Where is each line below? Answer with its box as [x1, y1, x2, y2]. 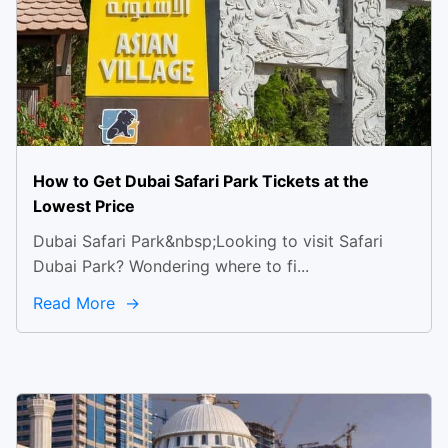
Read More [33, 293, 120, 313]
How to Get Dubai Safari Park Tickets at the [33, 171, 369, 191]
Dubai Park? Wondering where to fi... [33, 256, 309, 276]
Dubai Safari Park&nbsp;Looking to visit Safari [33, 231, 383, 251]
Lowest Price [33, 196, 135, 216]
